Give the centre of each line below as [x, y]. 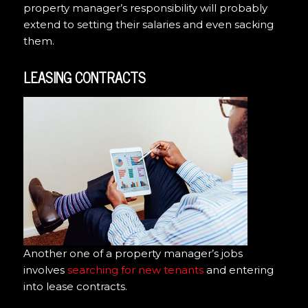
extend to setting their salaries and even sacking [148, 25]
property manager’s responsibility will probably [145, 8]
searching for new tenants [135, 269]
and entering [238, 269]
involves [45, 269]
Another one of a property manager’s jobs [133, 253]
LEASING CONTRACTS [84, 78]
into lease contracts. [75, 286]
